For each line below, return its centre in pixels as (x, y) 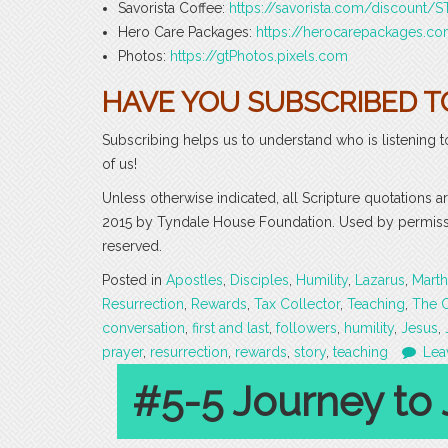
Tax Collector (297, 303)
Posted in (134, 279)
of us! (119, 163)
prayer (122, 351)
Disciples (259, 279)
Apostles (194, 279)
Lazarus (380, 279)
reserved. (132, 245)
